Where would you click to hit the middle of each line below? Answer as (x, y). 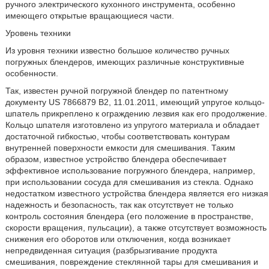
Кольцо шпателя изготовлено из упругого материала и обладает (132, 125)
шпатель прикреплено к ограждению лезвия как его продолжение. (136, 113)
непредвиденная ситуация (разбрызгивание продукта (111, 250)
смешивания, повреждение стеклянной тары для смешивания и (131, 262)
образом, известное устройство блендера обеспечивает (116, 159)
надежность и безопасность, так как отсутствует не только (119, 205)
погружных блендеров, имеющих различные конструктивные (125, 62)
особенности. (32, 73)
